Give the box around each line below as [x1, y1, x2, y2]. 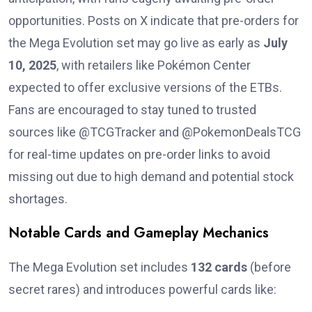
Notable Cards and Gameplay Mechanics [8, 223, 269, 244]
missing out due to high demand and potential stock [8, 169, 294, 185]
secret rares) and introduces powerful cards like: [8, 282, 276, 297]
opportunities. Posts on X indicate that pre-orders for [8, 13, 299, 29]
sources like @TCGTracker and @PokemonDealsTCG [8, 125, 301, 140]
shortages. [8, 192, 68, 207]
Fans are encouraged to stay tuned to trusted [8, 102, 256, 118]
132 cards [191, 260, 247, 275]
